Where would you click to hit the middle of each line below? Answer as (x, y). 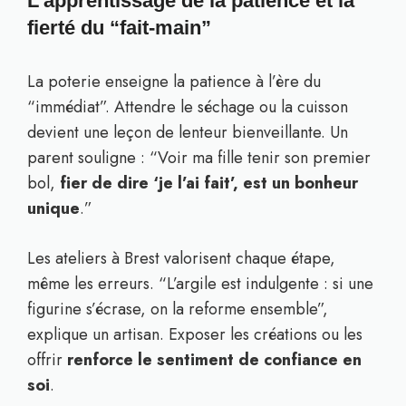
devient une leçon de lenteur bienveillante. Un (188, 132)
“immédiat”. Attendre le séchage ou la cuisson (188, 107)
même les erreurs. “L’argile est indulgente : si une (200, 284)
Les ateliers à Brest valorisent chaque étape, (181, 258)
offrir (47, 360)
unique (53, 208)
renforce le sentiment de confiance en (214, 360)
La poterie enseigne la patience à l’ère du (174, 82)
